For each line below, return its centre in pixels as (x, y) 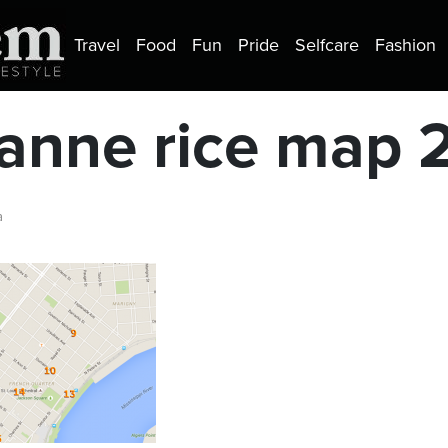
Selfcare (327, 45)
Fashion (405, 45)
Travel (97, 45)
